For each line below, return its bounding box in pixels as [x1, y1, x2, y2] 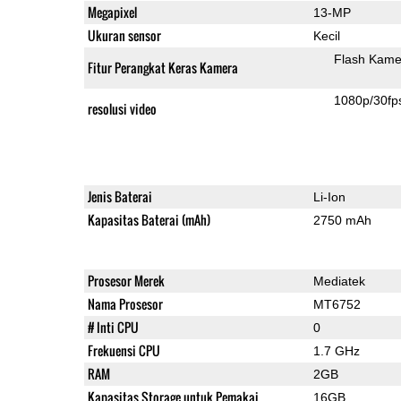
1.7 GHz [312, 343, 360, 358]
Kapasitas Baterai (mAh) [87, 209, 210, 229]
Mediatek [312, 273, 365, 288]
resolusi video [87, 98, 157, 118]
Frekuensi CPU [87, 340, 160, 360]
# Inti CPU [87, 317, 139, 337]
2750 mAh [312, 212, 371, 227]
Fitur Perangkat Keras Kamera [87, 57, 238, 77]
